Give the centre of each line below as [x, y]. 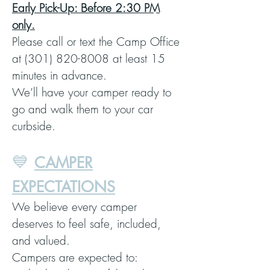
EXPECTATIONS [64, 187]
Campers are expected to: [75, 257]
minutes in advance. [59, 75]
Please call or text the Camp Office [96, 42]
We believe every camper [74, 207]
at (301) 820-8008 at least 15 [89, 58]
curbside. [34, 126]
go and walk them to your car [83, 109]
